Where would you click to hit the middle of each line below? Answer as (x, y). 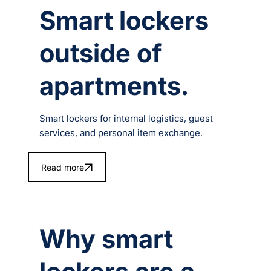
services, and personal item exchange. (121, 133)
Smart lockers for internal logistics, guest (126, 119)
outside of (101, 53)
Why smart (106, 239)
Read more (62, 168)
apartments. (114, 86)
